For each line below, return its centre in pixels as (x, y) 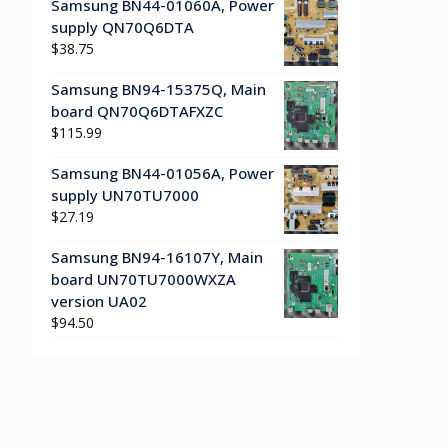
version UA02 (99, 300)
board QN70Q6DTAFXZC (137, 110)
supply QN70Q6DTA (122, 26)
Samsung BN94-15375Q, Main (158, 88)
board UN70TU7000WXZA (143, 278)
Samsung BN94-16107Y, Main (157, 256)
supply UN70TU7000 (125, 194)
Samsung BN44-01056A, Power (162, 172)
